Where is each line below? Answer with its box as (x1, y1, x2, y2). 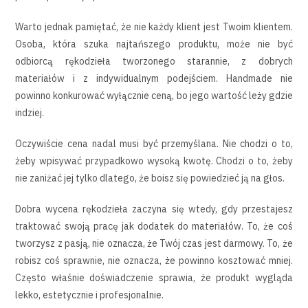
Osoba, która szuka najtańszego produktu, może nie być (15, 37, 293, 50)
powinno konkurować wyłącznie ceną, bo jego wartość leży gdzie (15, 89, 293, 102)
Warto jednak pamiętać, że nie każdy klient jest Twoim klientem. (15, 20, 293, 33)
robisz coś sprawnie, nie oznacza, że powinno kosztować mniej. (15, 254, 293, 267)
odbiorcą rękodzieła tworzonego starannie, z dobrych (15, 54, 293, 67)
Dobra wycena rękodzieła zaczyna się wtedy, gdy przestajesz (15, 202, 293, 215)
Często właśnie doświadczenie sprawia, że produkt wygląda (15, 271, 293, 284)
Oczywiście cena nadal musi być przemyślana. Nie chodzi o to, (15, 137, 293, 150)
